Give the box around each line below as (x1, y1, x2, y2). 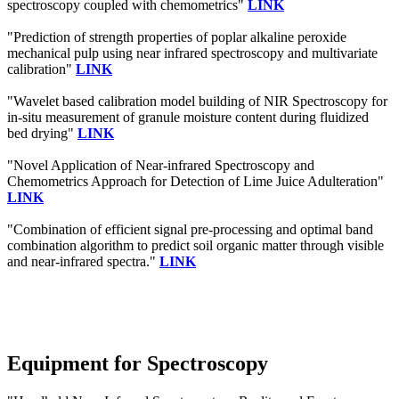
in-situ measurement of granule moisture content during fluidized (7, 109, 369, 125)
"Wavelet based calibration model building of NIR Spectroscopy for (7, 93, 387, 109)
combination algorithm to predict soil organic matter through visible (7, 237, 384, 253)
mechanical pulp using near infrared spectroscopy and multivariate (7, 45, 378, 61)
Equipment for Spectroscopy (7, 351, 268, 375)
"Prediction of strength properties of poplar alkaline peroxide (7, 28, 346, 45)
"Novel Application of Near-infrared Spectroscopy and (7, 157, 314, 173)
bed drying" (7, 125, 77, 141)
